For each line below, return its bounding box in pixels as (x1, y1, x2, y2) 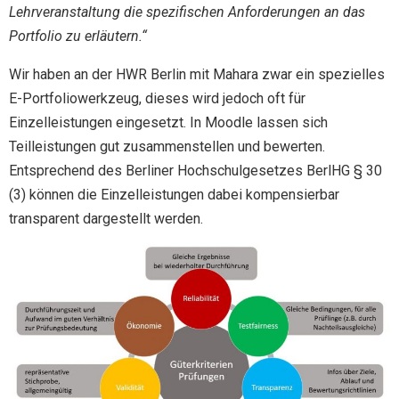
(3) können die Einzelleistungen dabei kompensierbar (9, 186, 339, 204)
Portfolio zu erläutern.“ (9, 28, 147, 45)
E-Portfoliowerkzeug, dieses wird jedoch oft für (9, 90, 305, 108)
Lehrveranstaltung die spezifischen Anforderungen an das (9, 4, 365, 21)
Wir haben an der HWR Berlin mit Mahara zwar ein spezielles (9, 66, 385, 84)
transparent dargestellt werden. (9, 210, 203, 228)
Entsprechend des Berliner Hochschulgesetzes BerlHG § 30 (9, 162, 382, 180)
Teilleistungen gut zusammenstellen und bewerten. (9, 138, 325, 156)
